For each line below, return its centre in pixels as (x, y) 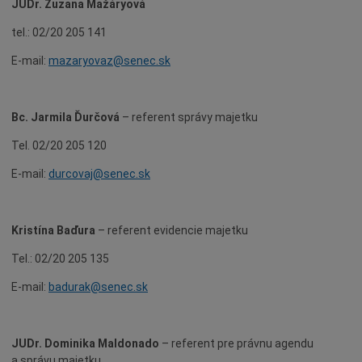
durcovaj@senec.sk (99, 174)
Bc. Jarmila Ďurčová (65, 117)
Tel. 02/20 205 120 (59, 145)
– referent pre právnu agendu (236, 343)
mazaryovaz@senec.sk (109, 61)
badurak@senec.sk (98, 287)
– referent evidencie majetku (172, 230)
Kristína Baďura (53, 230)
